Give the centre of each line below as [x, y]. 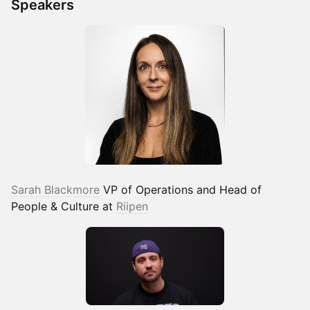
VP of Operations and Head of [181, 190]
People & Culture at [64, 206]
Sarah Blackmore [55, 190]
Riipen [132, 206]
